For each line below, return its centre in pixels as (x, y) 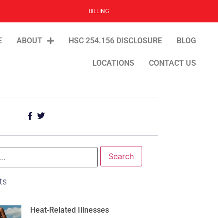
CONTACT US (172, 63)
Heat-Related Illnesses (70, 210)
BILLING (99, 11)
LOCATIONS (113, 63)
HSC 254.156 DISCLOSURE (115, 41)
